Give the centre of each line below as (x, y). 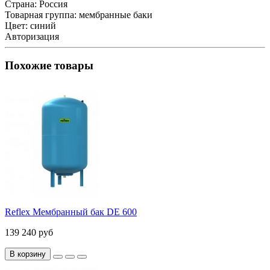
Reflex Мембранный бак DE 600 (71, 212)
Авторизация (32, 36)
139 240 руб (29, 233)
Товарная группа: (41, 14)
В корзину (28, 254)
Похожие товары (49, 66)
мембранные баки (116, 14)
